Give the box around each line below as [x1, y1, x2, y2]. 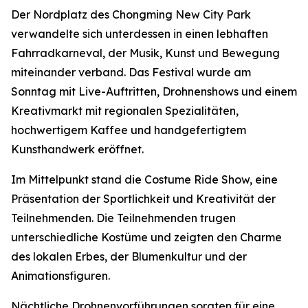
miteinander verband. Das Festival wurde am [11, 65, 251, 79]
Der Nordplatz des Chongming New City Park [11, 8, 251, 21]
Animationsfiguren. [11, 269, 110, 283]
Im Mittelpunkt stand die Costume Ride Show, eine [11, 173, 278, 186]
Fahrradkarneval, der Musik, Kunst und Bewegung [11, 46, 280, 60]
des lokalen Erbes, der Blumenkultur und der [11, 250, 247, 263]
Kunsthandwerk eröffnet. [11, 142, 144, 156]
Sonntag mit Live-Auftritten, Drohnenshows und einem [11, 85, 297, 98]
